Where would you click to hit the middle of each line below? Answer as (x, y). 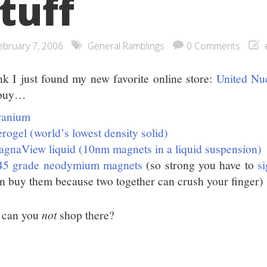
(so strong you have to (200, 164)
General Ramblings (126, 46)
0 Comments (214, 46)
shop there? (86, 215)
